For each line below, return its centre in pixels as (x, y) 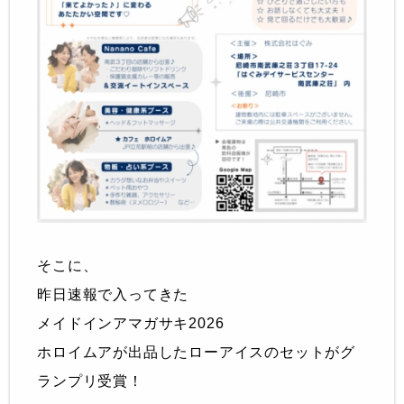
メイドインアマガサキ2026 (133, 323)
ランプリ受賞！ (90, 381)
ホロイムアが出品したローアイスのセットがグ (197, 352)
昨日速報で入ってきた (113, 294)
